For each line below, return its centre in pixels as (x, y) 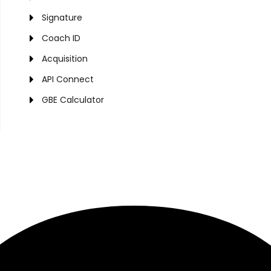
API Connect (67, 79)
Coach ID (61, 38)
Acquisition (64, 59)
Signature (62, 18)
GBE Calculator (73, 100)
